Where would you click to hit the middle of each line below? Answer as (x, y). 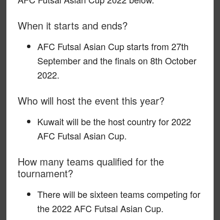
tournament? (45, 173)
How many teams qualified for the (91, 161)
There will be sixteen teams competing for (119, 194)
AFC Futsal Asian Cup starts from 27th (113, 46)
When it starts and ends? (72, 25)
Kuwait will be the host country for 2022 (114, 121)
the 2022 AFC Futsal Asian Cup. (100, 208)
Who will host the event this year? (91, 100)
